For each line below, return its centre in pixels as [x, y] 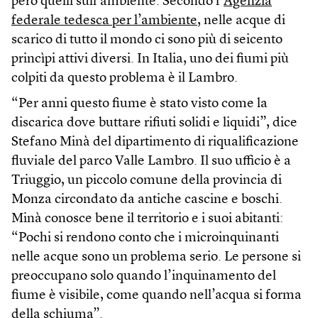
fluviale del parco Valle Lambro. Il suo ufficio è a [151, 162]
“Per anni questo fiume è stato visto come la [139, 104]
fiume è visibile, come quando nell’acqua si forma [157, 296]
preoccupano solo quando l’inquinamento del [144, 277]
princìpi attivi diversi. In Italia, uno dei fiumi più [150, 60]
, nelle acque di [241, 21]
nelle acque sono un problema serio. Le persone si [156, 258]
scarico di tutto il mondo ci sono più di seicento [147, 40]
